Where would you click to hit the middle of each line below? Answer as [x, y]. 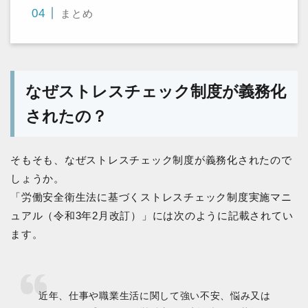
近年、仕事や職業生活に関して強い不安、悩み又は [155, 296]
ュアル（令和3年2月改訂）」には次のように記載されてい [152, 215]
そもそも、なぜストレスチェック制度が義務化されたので [151, 159]
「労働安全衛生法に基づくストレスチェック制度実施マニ [151, 197]
